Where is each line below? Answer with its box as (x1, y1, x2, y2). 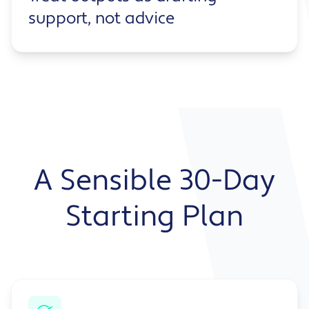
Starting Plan (66, 198, 243, 236)
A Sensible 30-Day (34, 162, 275, 200)
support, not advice (28, 8, 175, 30)
